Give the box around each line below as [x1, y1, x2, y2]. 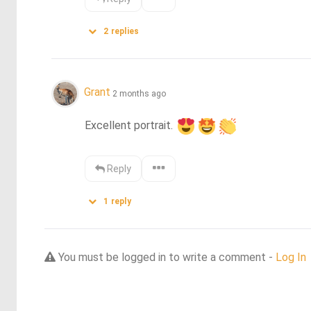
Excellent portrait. [85, 118, 176, 132]
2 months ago [112, 88, 166, 99]
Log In [276, 250, 306, 264]
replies [108, 26, 140, 36]
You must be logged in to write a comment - [56, 250, 276, 264]
